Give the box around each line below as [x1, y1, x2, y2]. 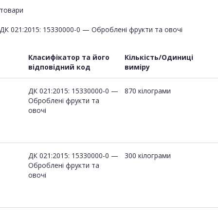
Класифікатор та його [28, 52, 109, 62]
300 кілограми [125, 150, 171, 160]
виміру [125, 62, 150, 72]
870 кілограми [125, 86, 171, 95]
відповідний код [28, 62, 91, 72]
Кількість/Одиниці [125, 52, 193, 62]
